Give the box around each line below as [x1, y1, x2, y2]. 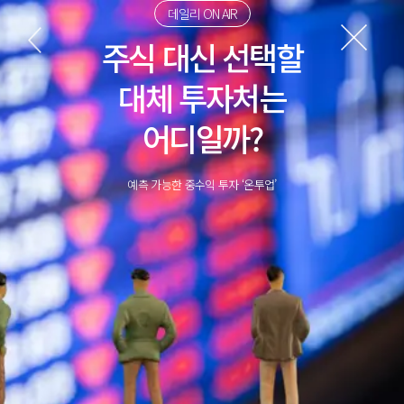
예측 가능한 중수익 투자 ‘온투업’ [127, 176, 277, 193]
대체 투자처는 [118, 74, 286, 120]
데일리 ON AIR [167, 5, 237, 23]
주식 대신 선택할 [101, 33, 303, 79]
